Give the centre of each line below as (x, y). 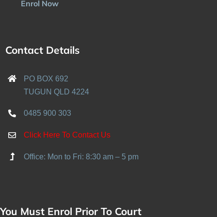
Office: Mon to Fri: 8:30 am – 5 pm (81, 156)
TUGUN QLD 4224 (57, 92)
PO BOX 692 (46, 78)
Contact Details (43, 50)
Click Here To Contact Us (67, 135)
